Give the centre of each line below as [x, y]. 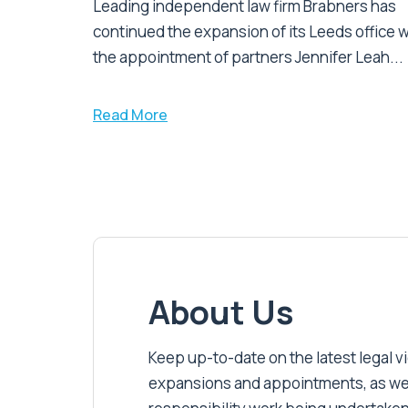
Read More [130, 115]
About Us [221, 312]
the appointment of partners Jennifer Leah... [248, 57]
